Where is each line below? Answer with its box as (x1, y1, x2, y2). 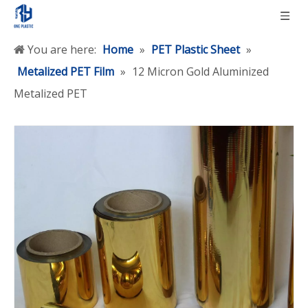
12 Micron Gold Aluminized (132, 64, 269, 79)
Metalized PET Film (17, 64, 114, 79)
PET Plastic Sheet (151, 42, 240, 57)
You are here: (27, 42, 96, 57)
